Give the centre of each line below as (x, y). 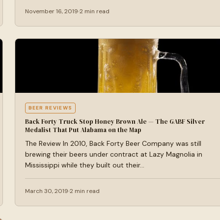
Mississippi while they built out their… (85, 165)
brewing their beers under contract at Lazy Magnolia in (114, 154)
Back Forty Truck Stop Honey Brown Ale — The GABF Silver (115, 122)
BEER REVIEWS (50, 108)
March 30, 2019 (47, 191)
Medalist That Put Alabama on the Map (83, 130)
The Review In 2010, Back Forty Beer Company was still (113, 143)
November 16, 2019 (52, 11)
